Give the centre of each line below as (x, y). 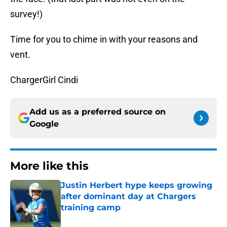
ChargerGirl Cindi (44, 80)
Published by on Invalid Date (104, 218)
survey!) (26, 14)
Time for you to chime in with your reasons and (104, 40)
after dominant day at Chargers (128, 197)
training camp (91, 208)
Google (44, 124)
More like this (49, 166)
